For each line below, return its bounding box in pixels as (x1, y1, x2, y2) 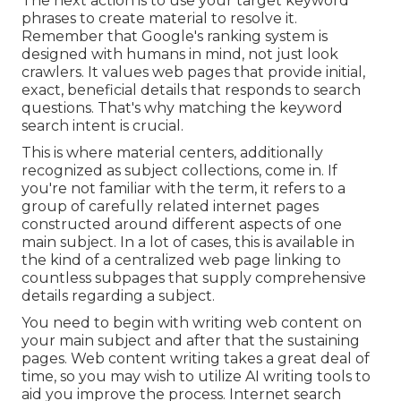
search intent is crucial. (21, 117, 183, 135)
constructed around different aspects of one (21, 216, 342, 234)
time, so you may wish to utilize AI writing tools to (21, 368, 371, 386)
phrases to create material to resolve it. (21, 10, 297, 28)
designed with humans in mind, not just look (21, 46, 338, 64)
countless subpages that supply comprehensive (21, 269, 366, 287)
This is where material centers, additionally (21, 144, 323, 162)
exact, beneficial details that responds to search (21, 81, 361, 99)
